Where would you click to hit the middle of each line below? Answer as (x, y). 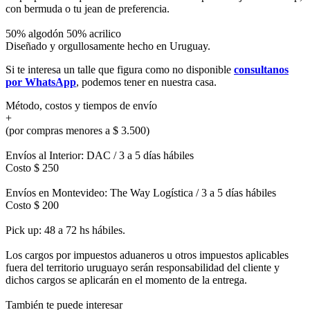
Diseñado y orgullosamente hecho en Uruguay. (108, 46)
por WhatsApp (41, 82)
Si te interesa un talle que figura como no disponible (120, 69)
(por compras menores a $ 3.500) (77, 130)
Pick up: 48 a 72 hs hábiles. (65, 230)
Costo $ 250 (32, 167)
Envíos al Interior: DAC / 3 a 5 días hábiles (100, 155)
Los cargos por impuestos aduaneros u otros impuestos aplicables (147, 255)
